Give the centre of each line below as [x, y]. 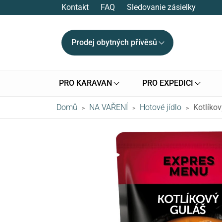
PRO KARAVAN [85, 83]
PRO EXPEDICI [168, 83]
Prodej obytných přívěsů [114, 42]
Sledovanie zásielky [161, 7]
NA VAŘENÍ [109, 108]
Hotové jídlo [161, 108]
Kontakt [75, 7]
